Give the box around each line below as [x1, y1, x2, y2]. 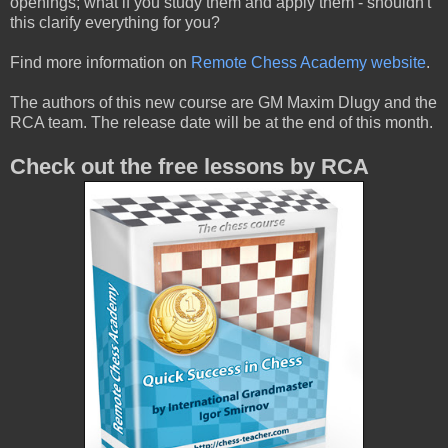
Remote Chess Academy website [191, 54, 426, 72]
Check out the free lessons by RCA [10, 154, 369, 180]
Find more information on [10, 54, 191, 72]
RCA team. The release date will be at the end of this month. [10, 114, 433, 132]
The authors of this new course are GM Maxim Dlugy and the [10, 94, 437, 112]
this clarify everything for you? [10, 14, 220, 32]
